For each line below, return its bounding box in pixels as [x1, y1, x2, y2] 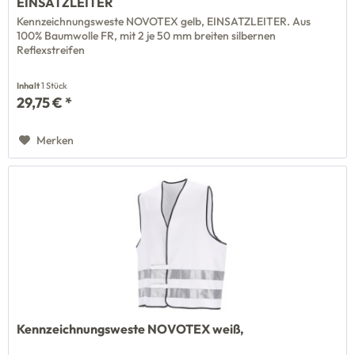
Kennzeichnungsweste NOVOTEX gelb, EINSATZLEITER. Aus [17, 14, 311, 29]
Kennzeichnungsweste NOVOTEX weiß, [17, 320, 245, 337]
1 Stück [41, 80, 68, 92]
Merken [36, 133, 74, 148]
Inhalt [17, 80, 42, 92]
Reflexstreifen [17, 43, 86, 58]
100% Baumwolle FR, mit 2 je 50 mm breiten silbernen [17, 29, 277, 44]
